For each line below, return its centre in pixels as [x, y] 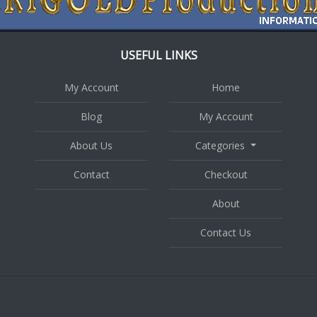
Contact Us [226, 232]
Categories [220, 145]
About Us [91, 145]
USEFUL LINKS [158, 55]
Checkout [226, 174]
